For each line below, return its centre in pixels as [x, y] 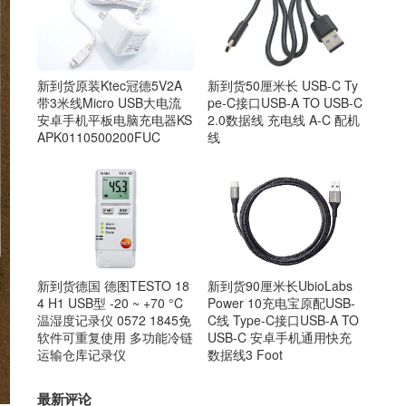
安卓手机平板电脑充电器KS [115, 120]
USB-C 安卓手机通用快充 [279, 337]
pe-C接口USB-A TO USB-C [285, 103]
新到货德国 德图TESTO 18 [113, 285]
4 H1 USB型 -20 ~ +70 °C [110, 302]
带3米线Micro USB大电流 [109, 103]
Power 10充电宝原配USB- [281, 302]
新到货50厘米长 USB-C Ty [282, 86]
